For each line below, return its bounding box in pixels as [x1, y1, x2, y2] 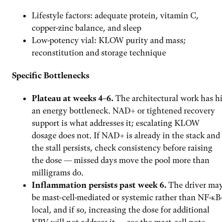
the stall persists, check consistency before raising [32, 143, 213, 153]
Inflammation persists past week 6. [32, 180, 166, 190]
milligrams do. [32, 167, 84, 178]
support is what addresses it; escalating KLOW [32, 118, 200, 128]
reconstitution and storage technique [32, 47, 166, 57]
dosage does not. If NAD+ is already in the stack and [32, 130, 220, 141]
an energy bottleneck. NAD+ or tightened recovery [32, 106, 215, 116]
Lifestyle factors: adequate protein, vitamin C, [32, 10, 199, 20]
